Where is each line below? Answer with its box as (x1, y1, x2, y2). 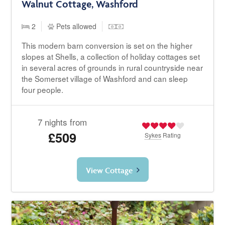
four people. (22, 84, 64, 95)
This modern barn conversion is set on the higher (22, 40, 193, 51)
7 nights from (37, 116, 87, 129)
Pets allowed (54, 21, 97, 32)
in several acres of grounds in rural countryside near (22, 62, 203, 73)
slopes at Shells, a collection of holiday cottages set (22, 51, 200, 62)
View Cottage (85, 165, 133, 176)
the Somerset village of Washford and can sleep (22, 73, 188, 84)
